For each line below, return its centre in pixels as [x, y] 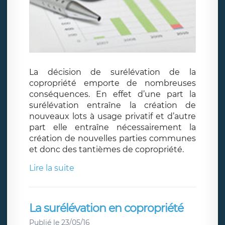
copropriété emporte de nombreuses [113, 83]
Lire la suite [52, 168]
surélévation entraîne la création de [113, 105]
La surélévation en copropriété [106, 208]
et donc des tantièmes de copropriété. [106, 149]
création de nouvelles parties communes [113, 138]
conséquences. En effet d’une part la [113, 94]
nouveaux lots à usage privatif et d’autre [113, 116]
